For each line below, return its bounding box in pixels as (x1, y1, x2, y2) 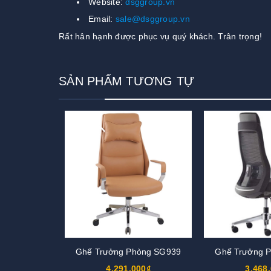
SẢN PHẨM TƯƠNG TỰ (59, 74, 195, 88)
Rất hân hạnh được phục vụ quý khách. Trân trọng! (59, 31, 262, 42)
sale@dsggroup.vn (115, 14, 190, 24)
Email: (88, 14, 116, 24)
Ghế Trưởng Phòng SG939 (75, 247, 181, 257)
